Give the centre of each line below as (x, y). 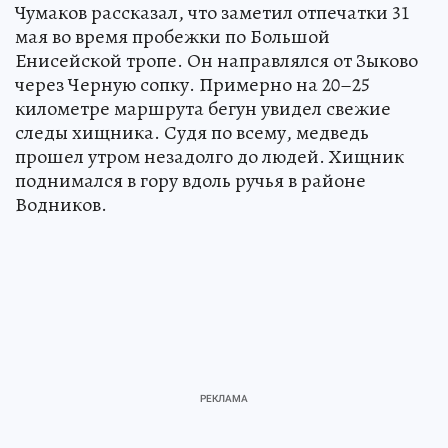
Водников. (61, 204)
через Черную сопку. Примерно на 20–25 (192, 84)
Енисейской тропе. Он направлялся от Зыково (216, 60)
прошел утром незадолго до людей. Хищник (209, 156)
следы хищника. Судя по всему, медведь (192, 132)
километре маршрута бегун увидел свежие (203, 108)
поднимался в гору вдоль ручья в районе (190, 180)
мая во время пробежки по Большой (172, 36)
